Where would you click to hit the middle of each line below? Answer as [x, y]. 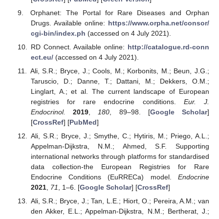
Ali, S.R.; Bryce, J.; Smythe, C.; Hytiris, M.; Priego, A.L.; [120, 136]
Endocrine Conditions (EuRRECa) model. [104, 177]
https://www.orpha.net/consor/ [159, 23]
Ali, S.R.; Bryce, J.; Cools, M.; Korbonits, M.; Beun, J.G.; [120, 71]
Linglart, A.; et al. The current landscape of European [120, 92]
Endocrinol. [48, 112]
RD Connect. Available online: [79, 47]
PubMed [83, 122]
